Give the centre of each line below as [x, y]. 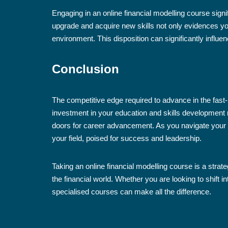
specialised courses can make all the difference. [132, 192]
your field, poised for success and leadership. [127, 138]
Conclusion [85, 69]
